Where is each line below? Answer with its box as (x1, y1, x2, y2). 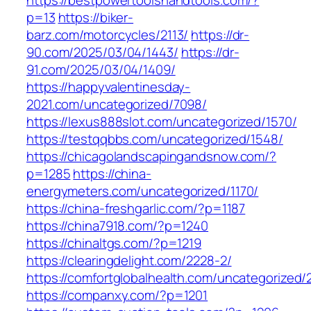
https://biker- (58, 8, 134, 27)
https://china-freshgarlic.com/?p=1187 (26, 199, 246, 218)
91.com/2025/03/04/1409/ (26, 60, 176, 79)
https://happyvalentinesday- (26, 78, 191, 96)
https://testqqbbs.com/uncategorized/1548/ (26, 130, 283, 149)
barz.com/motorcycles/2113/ (26, 26, 189, 44)
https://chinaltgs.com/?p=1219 (26, 234, 202, 253)
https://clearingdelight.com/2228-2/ (26, 251, 232, 270)
